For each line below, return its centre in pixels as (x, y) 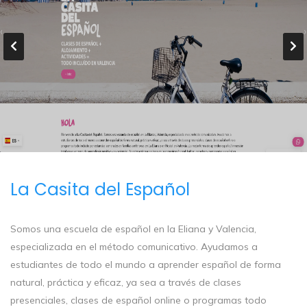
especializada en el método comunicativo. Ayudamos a (134, 247)
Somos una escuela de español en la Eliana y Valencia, (133, 229)
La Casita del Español (100, 189)
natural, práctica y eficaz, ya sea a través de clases (126, 283)
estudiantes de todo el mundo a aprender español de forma (146, 265)
